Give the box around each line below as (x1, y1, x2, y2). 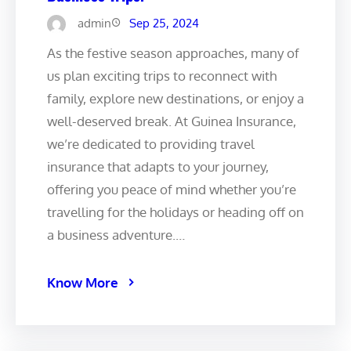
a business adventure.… (47, 226, 185, 243)
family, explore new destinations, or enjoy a (47, 89, 304, 107)
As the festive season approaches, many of (47, 44, 299, 61)
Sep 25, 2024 (129, 15, 199, 31)
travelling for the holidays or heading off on (47, 203, 304, 220)
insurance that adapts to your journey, (47, 157, 269, 175)
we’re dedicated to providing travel (47, 135, 255, 152)
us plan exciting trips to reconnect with (47, 67, 277, 84)
